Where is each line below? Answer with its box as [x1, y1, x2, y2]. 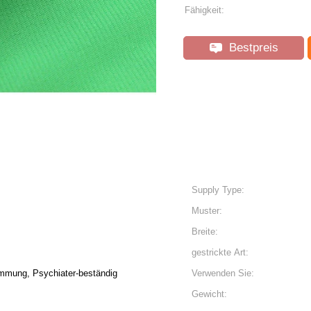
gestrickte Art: [192, 247, 249, 258]
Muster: [192, 205, 222, 216]
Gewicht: [192, 289, 227, 299]
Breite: [192, 226, 218, 237]
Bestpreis [225, 41, 278, 54]
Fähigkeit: [185, 5, 224, 15]
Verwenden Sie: [192, 268, 254, 278]
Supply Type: [192, 185, 244, 195]
